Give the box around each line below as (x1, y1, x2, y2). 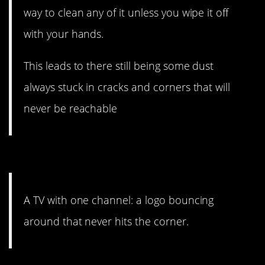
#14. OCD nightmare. (9, 144, 183, 170)
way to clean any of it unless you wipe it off (24, 5, 229, 20)
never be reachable (24, 101, 118, 115)
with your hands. (24, 26, 104, 41)
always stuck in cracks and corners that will (24, 79, 231, 94)
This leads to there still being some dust (24, 58, 214, 73)
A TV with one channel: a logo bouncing (24, 193, 214, 208)
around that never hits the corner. (24, 214, 189, 229)
